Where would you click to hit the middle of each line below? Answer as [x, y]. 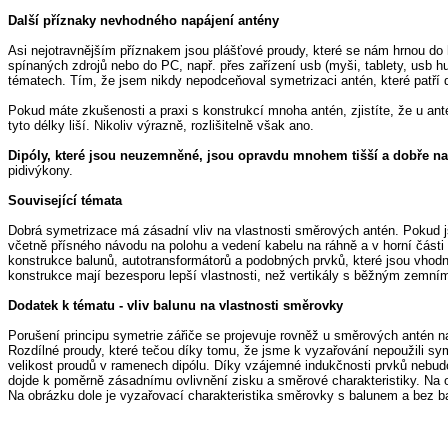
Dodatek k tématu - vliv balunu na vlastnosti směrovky [175, 305]
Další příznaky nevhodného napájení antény [143, 20]
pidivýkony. [40, 170]
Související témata [65, 200]
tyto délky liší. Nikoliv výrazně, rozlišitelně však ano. [161, 125]
